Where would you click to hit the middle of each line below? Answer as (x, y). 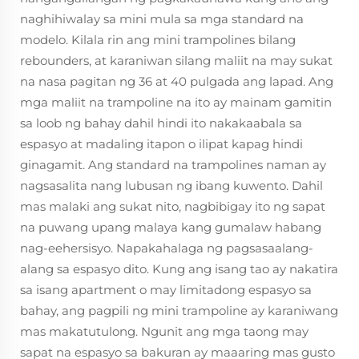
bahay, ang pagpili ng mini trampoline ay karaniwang (179, 311)
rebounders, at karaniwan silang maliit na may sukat (176, 61)
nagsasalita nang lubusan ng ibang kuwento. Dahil (171, 186)
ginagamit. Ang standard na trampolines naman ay (173, 165)
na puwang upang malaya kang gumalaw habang (171, 227)
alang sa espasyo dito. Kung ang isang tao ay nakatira (179, 269)
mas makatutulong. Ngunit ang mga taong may (164, 331)
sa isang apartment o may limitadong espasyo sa (166, 290)
